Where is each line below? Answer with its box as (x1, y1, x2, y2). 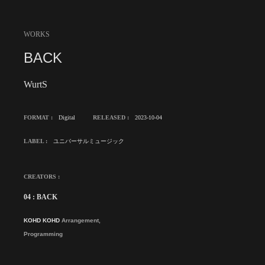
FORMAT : (24, 114, 53, 121)
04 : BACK (24, 193, 57, 202)
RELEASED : (93, 114, 129, 121)
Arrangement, (62, 217, 101, 224)
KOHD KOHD (24, 217, 62, 224)
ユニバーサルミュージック (53, 138, 124, 145)
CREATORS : (24, 173, 60, 180)
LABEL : (24, 138, 47, 145)
